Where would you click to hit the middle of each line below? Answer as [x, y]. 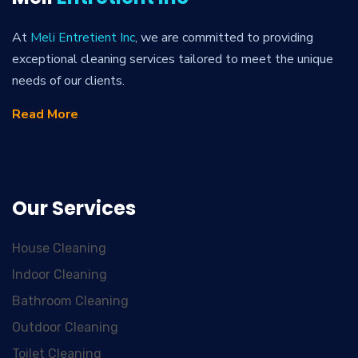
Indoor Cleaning [60, 274]
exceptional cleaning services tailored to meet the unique [173, 59]
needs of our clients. [70, 81]
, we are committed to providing [224, 38]
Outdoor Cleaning [65, 327]
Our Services [74, 208]
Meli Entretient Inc [83, 38]
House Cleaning [59, 248]
